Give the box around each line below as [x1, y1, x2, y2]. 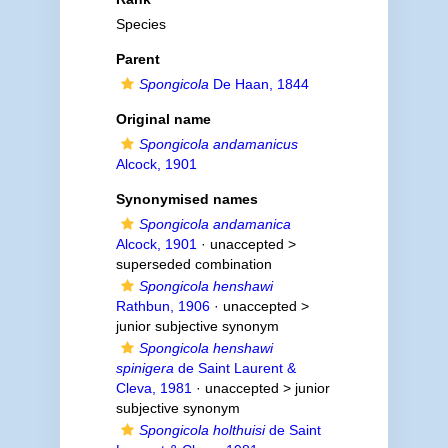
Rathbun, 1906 [115, 298, 210, 314]
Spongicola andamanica [138, 216, 291, 232]
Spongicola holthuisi [138, 422, 265, 438]
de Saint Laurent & [173, 360, 296, 376]
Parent [115, 51, 160, 67]
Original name [115, 111, 211, 127]
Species [115, 16, 166, 32]
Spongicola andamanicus [138, 136, 298, 152]
